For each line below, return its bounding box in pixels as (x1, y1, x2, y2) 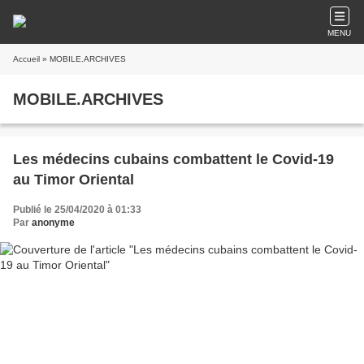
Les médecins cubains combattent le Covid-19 (13, 151, 334, 167)
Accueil (13, 54, 40, 63)
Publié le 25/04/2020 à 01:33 (13, 204, 141, 215)
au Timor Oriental (13, 171, 134, 188)
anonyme (32, 217, 75, 228)
